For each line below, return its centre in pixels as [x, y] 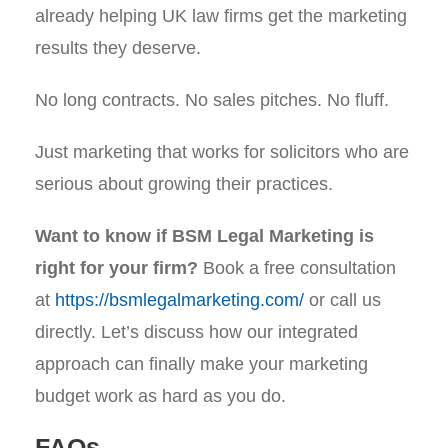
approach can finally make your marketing [201, 364]
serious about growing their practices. [184, 184]
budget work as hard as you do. [160, 396]
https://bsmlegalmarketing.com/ [179, 300]
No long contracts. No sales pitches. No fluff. [212, 100]
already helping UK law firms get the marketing [221, 16]
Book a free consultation [297, 268]
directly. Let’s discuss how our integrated [196, 332]
